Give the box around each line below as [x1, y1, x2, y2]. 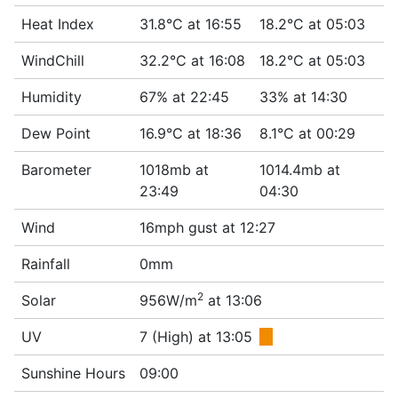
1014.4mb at [259, 161, 340, 179]
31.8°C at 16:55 [139, 15, 242, 33]
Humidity [21, 88, 82, 106]
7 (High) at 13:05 [139, 328, 252, 346]
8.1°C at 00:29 [259, 124, 355, 142]
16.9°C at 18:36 [139, 124, 242, 142]
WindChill [21, 52, 84, 69]
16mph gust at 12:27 [139, 219, 275, 236]
